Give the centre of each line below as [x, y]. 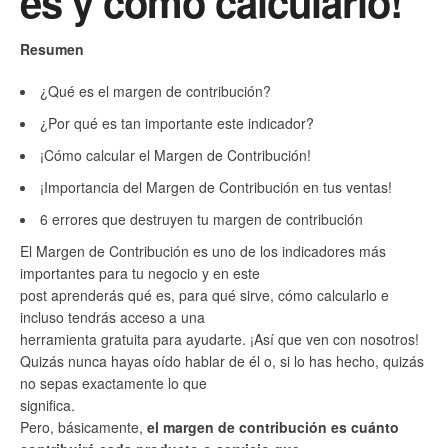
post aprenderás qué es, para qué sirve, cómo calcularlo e [204, 294]
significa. [47, 404]
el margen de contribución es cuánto [273, 426]
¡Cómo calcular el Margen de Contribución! [175, 154]
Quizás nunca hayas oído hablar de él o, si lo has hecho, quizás [222, 360]
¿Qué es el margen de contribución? [155, 90]
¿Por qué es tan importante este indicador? [177, 122]
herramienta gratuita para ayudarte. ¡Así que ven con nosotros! [219, 338]
